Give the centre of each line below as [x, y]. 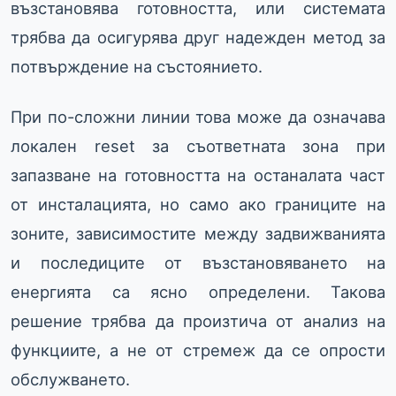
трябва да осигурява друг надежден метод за [198, 38]
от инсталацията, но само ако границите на [198, 205]
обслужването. [70, 380]
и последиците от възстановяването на [198, 263]
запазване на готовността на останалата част [198, 175]
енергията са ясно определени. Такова [198, 292]
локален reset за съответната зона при [198, 146]
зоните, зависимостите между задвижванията [198, 234]
